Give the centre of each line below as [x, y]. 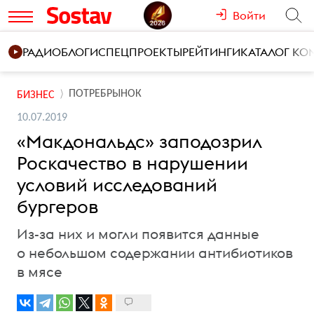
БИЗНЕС [36, 95]
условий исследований [117, 185]
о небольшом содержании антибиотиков [155, 253]
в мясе [40, 272]
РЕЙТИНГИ [211, 52]
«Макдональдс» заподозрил [139, 141]
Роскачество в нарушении [132, 163]
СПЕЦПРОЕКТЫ [140, 52]
